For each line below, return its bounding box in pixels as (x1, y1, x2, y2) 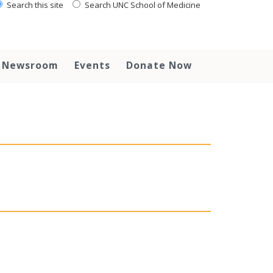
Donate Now (126, 58, 192, 72)
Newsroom (2, 58, 58, 72)
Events (74, 58, 110, 72)
